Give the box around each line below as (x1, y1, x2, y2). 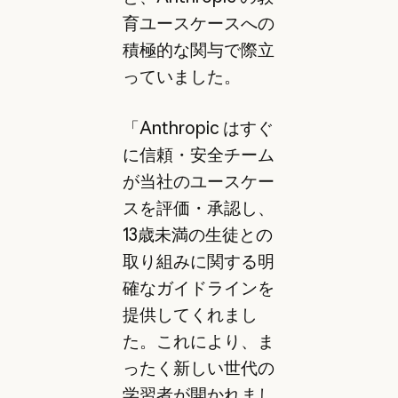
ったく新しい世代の (122, 357, 275, 379)
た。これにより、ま (122, 330, 275, 353)
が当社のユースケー (122, 171, 275, 193)
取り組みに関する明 (122, 251, 275, 273)
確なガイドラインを (122, 277, 275, 299)
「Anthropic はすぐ (122, 117, 274, 139)
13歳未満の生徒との (122, 224, 273, 246)
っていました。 (122, 65, 241, 87)
